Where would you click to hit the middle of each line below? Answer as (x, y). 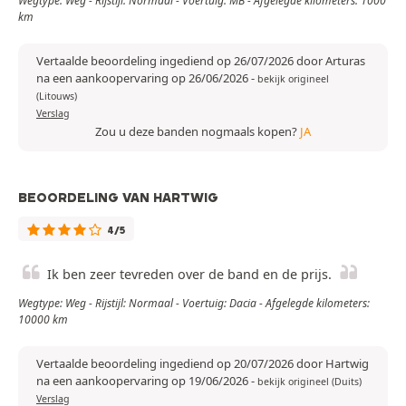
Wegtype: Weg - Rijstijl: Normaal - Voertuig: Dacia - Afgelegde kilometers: (194, 304)
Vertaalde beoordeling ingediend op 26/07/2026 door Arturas (201, 61)
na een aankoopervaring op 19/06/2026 (144, 381)
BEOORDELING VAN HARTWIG (118, 198)
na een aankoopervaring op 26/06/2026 (144, 78)
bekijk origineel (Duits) (309, 382)
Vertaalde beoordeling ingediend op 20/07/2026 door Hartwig (203, 364)
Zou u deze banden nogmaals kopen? (198, 132)
